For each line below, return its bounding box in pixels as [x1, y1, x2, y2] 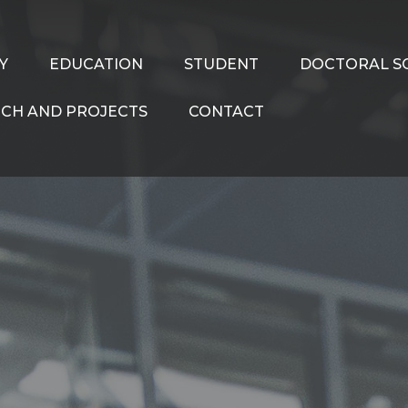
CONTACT [189, 103, 265, 120]
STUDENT [184, 56, 260, 73]
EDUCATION [49, 56, 144, 73]
